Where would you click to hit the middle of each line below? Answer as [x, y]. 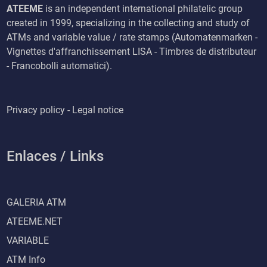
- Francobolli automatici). [60, 66]
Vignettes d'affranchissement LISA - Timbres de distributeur [132, 52]
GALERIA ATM [37, 203]
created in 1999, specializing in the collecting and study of [128, 23]
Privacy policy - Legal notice [65, 110]
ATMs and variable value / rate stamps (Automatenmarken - [132, 38]
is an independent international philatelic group [143, 9]
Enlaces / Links [55, 156]
